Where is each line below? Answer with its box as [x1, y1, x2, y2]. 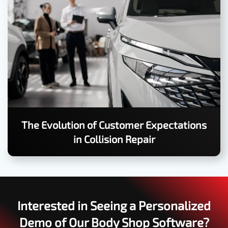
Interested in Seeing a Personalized [17, 198, 211, 213]
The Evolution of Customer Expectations [21, 119, 207, 131]
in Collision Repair [73, 133, 155, 146]
